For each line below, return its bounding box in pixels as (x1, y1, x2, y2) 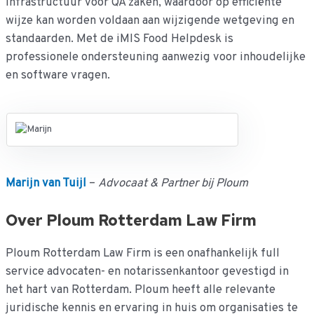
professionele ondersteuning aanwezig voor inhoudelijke (5, 49, 306, 64)
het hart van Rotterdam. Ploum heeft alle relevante (5, 282, 275, 298)
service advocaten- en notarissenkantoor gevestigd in (5, 264, 289, 280)
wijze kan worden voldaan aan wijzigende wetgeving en (5, 13, 294, 28)
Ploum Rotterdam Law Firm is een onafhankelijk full (5, 246, 280, 261)
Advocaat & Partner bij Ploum (97, 175, 248, 191)
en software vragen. (5, 67, 110, 83)
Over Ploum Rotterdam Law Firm (5, 210, 257, 231)
